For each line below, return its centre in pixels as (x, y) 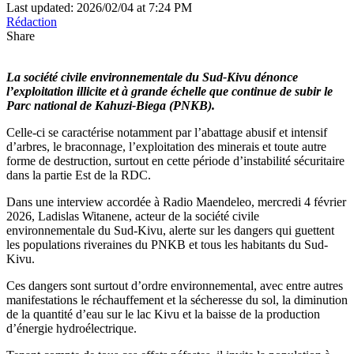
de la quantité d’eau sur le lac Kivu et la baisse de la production (163, 314)
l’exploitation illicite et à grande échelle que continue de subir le (169, 91)
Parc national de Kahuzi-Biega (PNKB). (111, 105)
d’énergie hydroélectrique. (72, 328)
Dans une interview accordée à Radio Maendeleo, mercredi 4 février (176, 201)
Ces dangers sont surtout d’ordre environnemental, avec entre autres (175, 285)
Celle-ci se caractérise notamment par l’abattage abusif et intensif (167, 132)
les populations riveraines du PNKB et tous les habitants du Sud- (167, 244)
